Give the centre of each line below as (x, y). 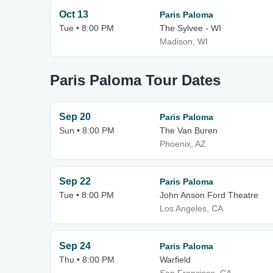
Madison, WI (184, 41)
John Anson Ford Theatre (209, 195)
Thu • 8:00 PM (87, 260)
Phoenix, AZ (183, 144)
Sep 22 (75, 181)
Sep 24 (75, 246)
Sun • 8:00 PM (87, 130)
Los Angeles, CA (191, 208)
